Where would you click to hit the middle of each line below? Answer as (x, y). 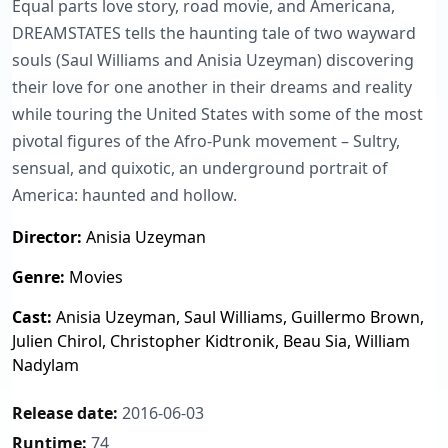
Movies (94, 276)
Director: (47, 236)
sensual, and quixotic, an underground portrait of (200, 167)
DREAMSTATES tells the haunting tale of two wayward (214, 32)
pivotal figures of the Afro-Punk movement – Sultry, (206, 140)
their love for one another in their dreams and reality (212, 86)
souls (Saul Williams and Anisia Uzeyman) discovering (213, 59)
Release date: (65, 412)
